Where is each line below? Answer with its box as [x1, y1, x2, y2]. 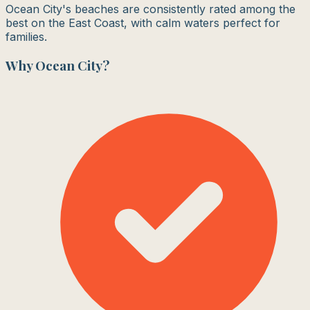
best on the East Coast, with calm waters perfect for [6, 16, 280, 30]
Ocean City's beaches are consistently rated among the [6, 2, 295, 17]
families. [6, 30, 47, 44]
